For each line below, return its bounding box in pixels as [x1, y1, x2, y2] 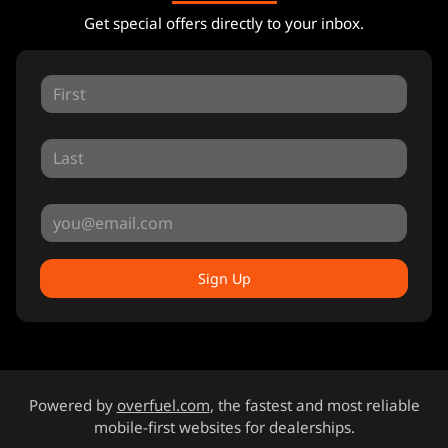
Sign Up [197, 268, 251, 288]
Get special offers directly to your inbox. [84, 12, 364, 33]
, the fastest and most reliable [209, 394, 420, 415]
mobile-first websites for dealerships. [93, 416, 355, 437]
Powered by [28, 394, 117, 415]
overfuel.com [116, 394, 210, 415]
